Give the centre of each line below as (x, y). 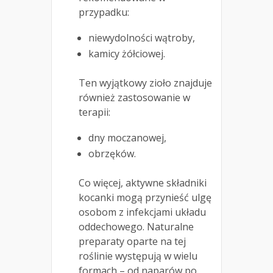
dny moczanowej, (127, 137)
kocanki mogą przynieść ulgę (145, 197)
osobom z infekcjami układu (142, 212)
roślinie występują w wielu (138, 256)
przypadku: (104, 12)
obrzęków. (112, 153)
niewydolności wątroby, (142, 37)
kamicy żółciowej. (127, 53)
